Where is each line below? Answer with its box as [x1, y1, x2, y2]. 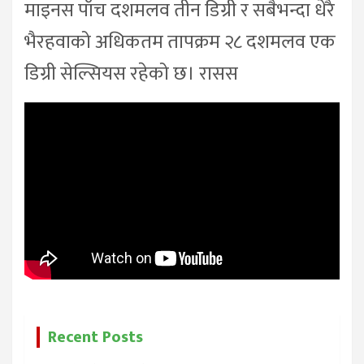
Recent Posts [48, 323, 143, 351]
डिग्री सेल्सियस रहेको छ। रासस [24, 58, 238, 91]
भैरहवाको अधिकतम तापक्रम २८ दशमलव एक [24, 26, 336, 59]
